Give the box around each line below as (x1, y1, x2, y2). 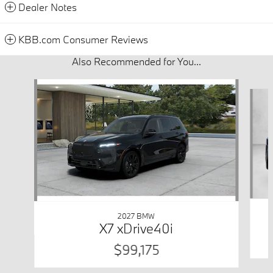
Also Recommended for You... (72, 54, 201, 68)
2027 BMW (118, 210, 155, 221)
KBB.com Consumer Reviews (18, 32, 148, 46)
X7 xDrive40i (99, 219, 174, 237)
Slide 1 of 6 (4, 79, 46, 91)
